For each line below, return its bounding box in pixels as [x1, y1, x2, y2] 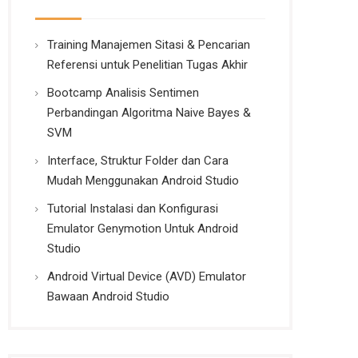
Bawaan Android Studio [47, 289, 170, 304]
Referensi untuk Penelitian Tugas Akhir [47, 58, 249, 72]
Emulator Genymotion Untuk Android [47, 221, 239, 236]
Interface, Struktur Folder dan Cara [47, 153, 229, 168]
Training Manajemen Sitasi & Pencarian [47, 38, 251, 52]
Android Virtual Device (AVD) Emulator [47, 269, 247, 284]
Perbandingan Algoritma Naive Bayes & [47, 105, 252, 120]
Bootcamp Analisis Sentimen [47, 86, 200, 100]
